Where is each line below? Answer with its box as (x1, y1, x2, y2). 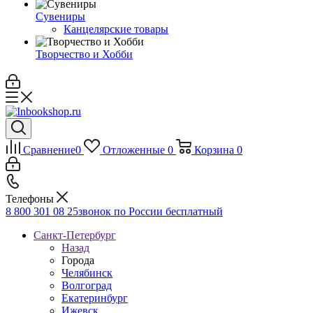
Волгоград (61, 279, 112, 291)
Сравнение (23, 144, 75, 156)
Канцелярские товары (64, 23, 168, 35)
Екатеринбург (61, 292, 128, 304)
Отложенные (102, 144, 165, 156)
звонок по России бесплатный (78, 205, 223, 217)
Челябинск (61, 267, 112, 279)
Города (61, 254, 94, 266)
